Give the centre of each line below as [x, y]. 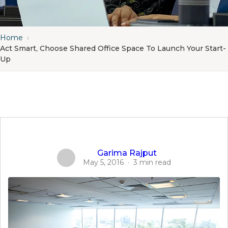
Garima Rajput [127, 153]
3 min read [152, 162]
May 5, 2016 [103, 162]
